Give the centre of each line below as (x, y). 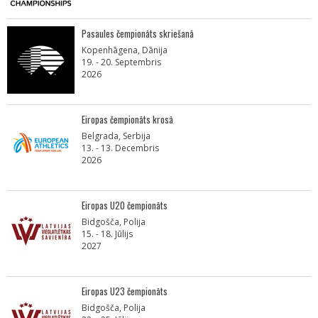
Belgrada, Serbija (116, 136)
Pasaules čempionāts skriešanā (138, 33)
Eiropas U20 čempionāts (125, 205)
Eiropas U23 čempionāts (125, 291)
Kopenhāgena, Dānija (125, 50)
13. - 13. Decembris (120, 148)
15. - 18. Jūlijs (107, 234)
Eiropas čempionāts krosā (127, 119)
